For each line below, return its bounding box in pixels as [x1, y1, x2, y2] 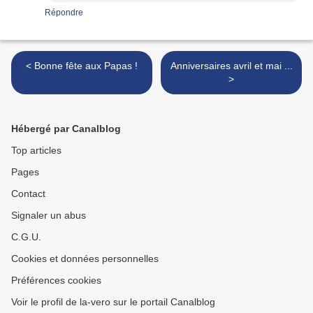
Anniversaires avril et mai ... [170, 60, 293, 72]
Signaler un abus [11, 210, 86, 221]
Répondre [45, 8, 83, 18]
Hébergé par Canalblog [11, 123, 121, 135]
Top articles [11, 145, 61, 156]
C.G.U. [11, 231, 41, 243]
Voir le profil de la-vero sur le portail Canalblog [11, 296, 215, 308]
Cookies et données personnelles [11, 253, 159, 265]
